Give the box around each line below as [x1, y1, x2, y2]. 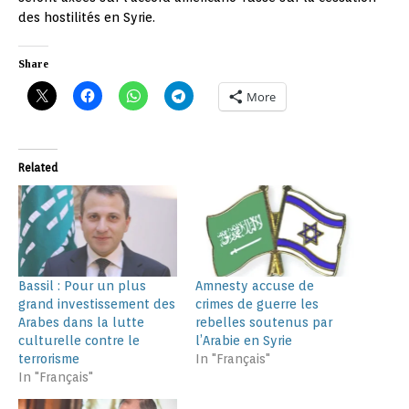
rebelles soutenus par [195, 314, 332, 330]
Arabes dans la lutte [18, 314, 144, 330]
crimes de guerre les [195, 296, 319, 311]
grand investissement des [18, 296, 175, 311]
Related [18, 161, 58, 175]
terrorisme [18, 351, 79, 366]
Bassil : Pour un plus [18, 278, 146, 293]
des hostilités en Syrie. [18, 10, 155, 26]
